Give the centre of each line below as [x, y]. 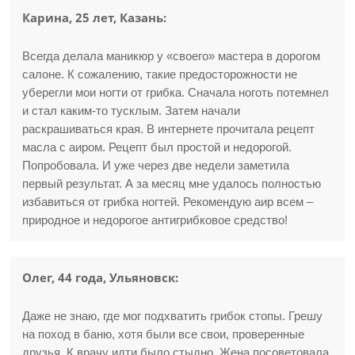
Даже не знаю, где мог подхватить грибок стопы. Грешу [173, 316]
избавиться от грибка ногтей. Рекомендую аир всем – [168, 202]
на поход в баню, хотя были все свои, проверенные [164, 334]
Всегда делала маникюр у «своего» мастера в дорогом [172, 56]
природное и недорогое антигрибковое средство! [155, 220]
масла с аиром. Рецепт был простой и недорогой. [157, 147]
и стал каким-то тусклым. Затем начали [132, 111]
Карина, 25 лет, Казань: [95, 17]
